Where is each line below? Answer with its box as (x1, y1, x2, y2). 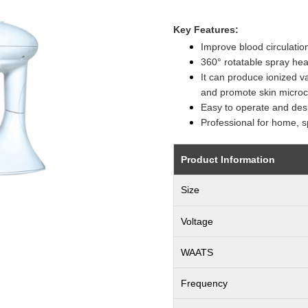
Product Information (181, 154, 276, 166)
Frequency (181, 278, 228, 289)
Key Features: (173, 24, 239, 36)
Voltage (181, 216, 214, 228)
